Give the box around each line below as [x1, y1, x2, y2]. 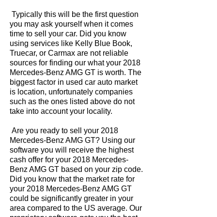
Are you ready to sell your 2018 [10, 126, 118, 135]
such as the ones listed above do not [10, 97, 135, 106]
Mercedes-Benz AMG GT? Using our [10, 136, 135, 144]
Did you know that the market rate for [10, 175, 135, 183]
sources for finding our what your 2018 [10, 59, 140, 67]
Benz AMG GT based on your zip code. [10, 165, 143, 173]
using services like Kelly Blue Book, [10, 39, 132, 47]
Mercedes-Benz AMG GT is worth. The [10, 68, 141, 77]
